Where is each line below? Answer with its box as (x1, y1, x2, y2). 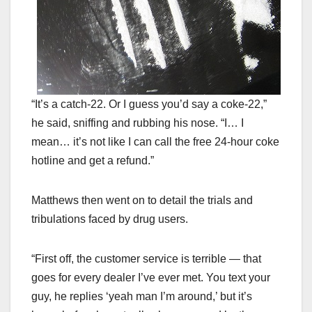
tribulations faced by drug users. (31, 212, 188, 225)
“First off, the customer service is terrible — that (31, 252, 261, 265)
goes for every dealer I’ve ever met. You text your (31, 271, 270, 283)
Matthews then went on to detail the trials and (31, 194, 253, 206)
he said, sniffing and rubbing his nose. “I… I (31, 116, 244, 129)
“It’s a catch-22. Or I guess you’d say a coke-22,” (31, 97, 267, 110)
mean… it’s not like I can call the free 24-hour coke (31, 135, 279, 148)
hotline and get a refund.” (31, 154, 154, 166)
